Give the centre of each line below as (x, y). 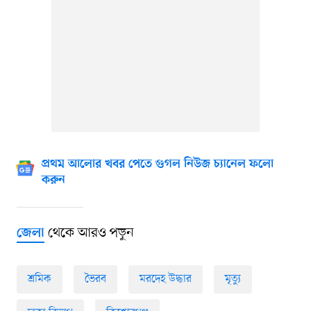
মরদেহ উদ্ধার (165, 279)
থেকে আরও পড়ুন (89, 233)
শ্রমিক (39, 279)
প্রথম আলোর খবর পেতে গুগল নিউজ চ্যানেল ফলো (157, 164)
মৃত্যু (233, 279)
